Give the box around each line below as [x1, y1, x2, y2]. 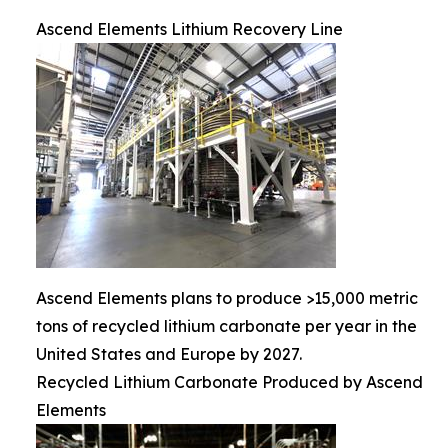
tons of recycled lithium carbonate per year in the [36, 316, 417, 336]
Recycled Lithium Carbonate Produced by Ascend [36, 372, 423, 392]
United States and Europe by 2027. [36, 344, 302, 364]
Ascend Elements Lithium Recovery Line [36, 19, 343, 39]
